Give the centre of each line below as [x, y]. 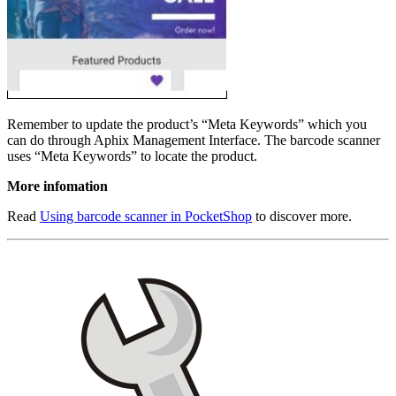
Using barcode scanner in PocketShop [146, 216]
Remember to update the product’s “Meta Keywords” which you [187, 124]
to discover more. [302, 216]
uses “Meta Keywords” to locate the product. [132, 156]
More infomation [57, 186]
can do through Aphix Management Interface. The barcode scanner [194, 140]
